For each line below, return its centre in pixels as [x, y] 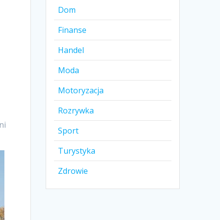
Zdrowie [73, 171]
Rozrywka [76, 111]
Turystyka [77, 151]
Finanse [72, 30]
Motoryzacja [81, 91]
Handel [71, 50]
